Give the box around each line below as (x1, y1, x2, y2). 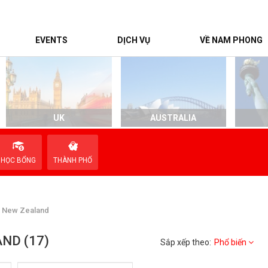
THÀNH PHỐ (53, 156, 92, 165)
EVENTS (35, 35, 68, 45)
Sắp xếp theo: (160, 237, 212, 248)
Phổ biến (214, 237, 247, 248)
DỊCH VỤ (117, 35, 150, 45)
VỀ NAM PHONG (199, 35, 263, 45)
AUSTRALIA (150, 113, 197, 123)
